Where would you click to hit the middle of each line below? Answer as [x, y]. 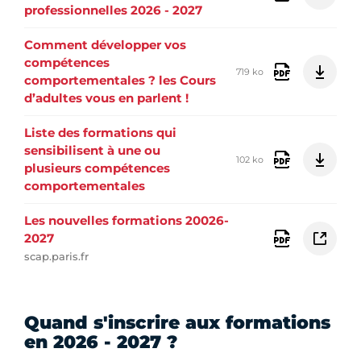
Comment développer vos [105, 45]
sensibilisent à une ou [92, 151]
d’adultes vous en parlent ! [106, 98]
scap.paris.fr [56, 257]
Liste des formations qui [100, 133]
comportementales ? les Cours [120, 81]
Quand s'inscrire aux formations [177, 323]
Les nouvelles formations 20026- [127, 221]
